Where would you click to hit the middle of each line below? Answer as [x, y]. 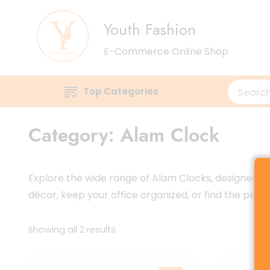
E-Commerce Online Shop [166, 51]
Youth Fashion [150, 29]
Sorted [130, 229]
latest [128, 259]
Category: [74, 135]
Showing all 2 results [72, 230]
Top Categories [121, 91]
